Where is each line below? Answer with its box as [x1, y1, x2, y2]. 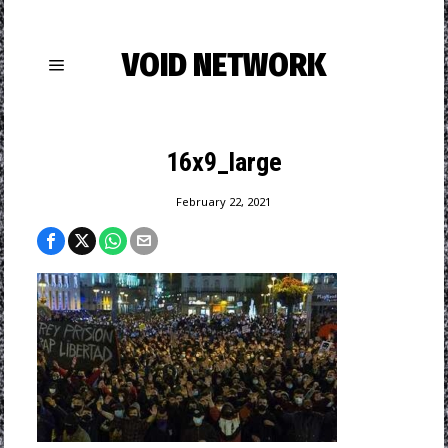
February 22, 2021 [176, 194, 272, 209]
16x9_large [165, 147, 282, 177]
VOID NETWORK [121, 46, 326, 84]
